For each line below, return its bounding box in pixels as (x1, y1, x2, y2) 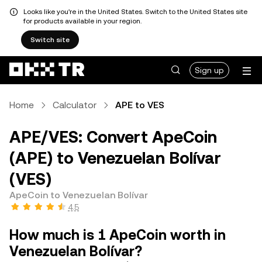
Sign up (195, 65, 224, 75)
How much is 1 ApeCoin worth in (9, 227, 226, 243)
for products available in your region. (23, 17, 142, 25)
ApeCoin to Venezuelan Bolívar (9, 189, 148, 201)
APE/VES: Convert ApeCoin (9, 127, 217, 146)
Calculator (53, 99, 96, 111)
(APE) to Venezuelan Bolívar (9, 149, 221, 167)
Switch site (30, 36, 70, 44)
